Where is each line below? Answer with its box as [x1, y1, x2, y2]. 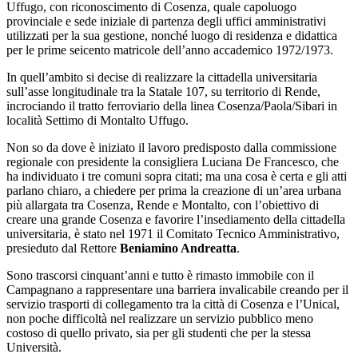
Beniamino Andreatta [120, 241, 237, 256]
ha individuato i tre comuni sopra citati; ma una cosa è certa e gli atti [6, 169, 347, 184]
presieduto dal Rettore [6, 241, 120, 256]
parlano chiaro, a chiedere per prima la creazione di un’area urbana [6, 184, 341, 198]
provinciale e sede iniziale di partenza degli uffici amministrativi [6, 14, 326, 29]
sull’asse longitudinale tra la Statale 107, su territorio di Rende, [6, 85, 320, 99]
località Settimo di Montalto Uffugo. [6, 113, 189, 128]
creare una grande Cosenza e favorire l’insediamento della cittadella [6, 213, 345, 227]
